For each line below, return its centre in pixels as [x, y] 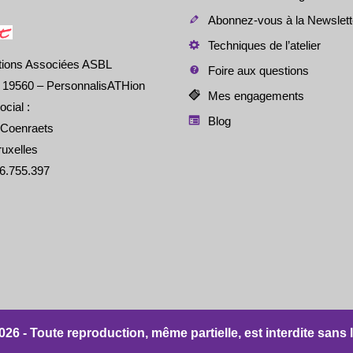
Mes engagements [256, 96]
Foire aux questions [258, 71]
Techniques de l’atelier [264, 46]
